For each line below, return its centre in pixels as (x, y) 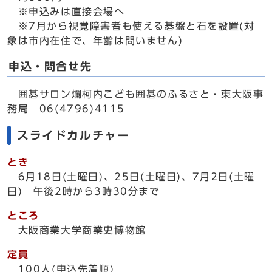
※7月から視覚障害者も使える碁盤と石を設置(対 (131, 26)
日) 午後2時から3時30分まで (84, 191)
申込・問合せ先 (50, 66)
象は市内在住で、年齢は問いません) (95, 41)
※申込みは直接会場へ (66, 12)
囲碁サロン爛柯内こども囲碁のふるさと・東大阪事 (136, 94)
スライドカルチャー (73, 135)
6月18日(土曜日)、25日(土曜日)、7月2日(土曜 (131, 177)
